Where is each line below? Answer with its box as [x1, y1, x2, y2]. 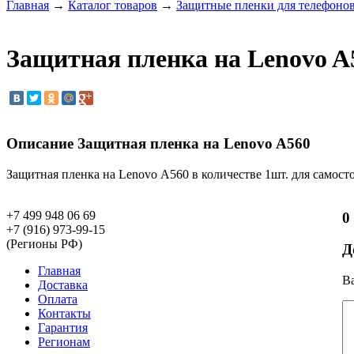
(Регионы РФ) [6, 236, 82, 250]
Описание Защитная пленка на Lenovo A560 [6, 135, 311, 153]
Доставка [38, 277, 88, 292]
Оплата [38, 292, 77, 306]
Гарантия [38, 320, 88, 334]
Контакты [38, 306, 91, 320]
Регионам [38, 334, 90, 348]
